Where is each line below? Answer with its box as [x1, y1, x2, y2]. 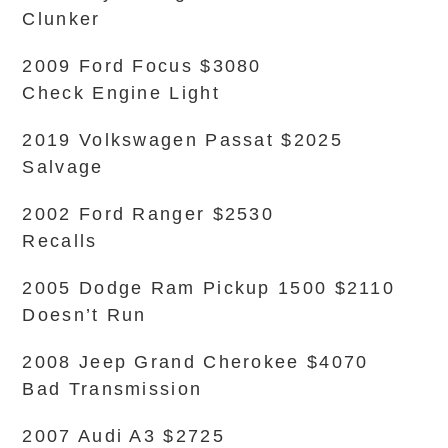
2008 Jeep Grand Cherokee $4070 [22, 352, 369, 372]
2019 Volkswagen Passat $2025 [22, 130, 343, 150]
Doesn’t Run [22, 305, 147, 325]
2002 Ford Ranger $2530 [22, 204, 275, 224]
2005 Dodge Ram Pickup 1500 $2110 [22, 278, 396, 298]
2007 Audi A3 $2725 [22, 426, 225, 446]
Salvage [22, 157, 104, 177]
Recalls [22, 231, 98, 251]
